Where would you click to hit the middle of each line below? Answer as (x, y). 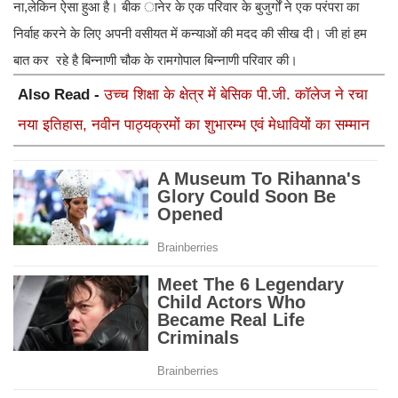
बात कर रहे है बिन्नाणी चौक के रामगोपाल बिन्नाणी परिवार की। (155, 60)
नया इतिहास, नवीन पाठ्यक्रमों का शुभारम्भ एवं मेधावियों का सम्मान (194, 125)
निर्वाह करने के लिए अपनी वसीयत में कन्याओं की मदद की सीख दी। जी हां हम (190, 34)
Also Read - (61, 95)
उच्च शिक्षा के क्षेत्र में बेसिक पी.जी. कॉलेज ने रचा (236, 95)
